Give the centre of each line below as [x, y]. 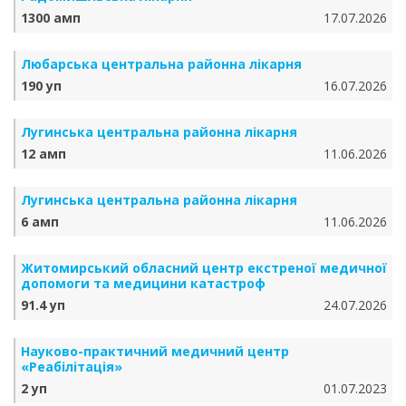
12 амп [43, 154]
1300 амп [51, 18]
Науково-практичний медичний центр [155, 351]
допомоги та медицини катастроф [143, 283]
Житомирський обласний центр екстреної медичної [204, 268]
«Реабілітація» [72, 367]
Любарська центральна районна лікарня [161, 64]
